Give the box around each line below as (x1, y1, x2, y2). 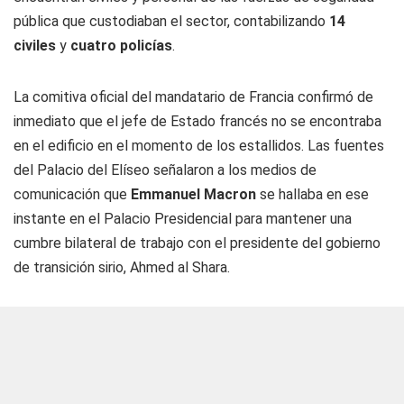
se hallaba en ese (256, 186, 369, 203)
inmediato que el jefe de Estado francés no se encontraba (14, 113, 381, 130)
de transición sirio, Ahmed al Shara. (14, 259, 230, 276)
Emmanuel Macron (131, 186, 256, 203)
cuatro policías (70, 37, 172, 54)
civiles (14, 37, 56, 54)
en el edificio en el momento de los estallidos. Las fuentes (14, 137, 384, 154)
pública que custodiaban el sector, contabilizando (14, 13, 329, 30)
